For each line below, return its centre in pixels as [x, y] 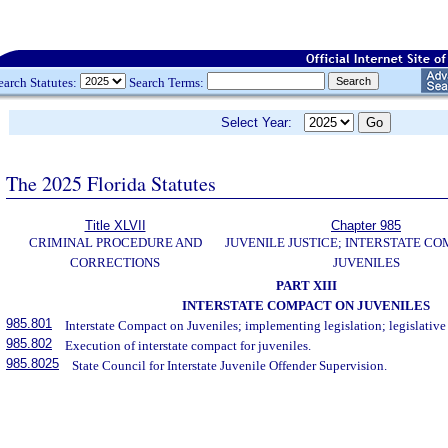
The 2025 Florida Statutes [111, 183]
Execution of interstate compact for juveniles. [188, 345]
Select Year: [262, 122]
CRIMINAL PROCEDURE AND [115, 242]
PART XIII [306, 285]
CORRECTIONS [115, 262]
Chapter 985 [366, 225]
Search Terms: [166, 82]
